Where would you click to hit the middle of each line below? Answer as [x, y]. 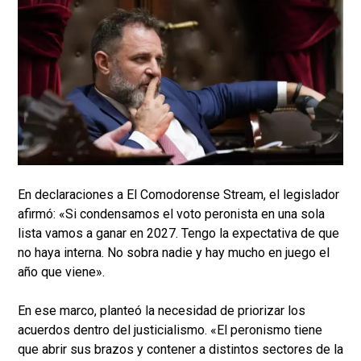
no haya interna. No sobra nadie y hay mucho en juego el [174, 253]
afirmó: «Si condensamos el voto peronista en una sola [171, 214]
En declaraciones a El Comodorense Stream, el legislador [178, 195]
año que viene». [61, 272]
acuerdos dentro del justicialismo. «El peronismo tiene [170, 330]
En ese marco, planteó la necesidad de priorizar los [162, 311]
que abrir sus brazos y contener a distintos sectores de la [180, 350]
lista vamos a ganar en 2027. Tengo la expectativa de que [178, 234]
